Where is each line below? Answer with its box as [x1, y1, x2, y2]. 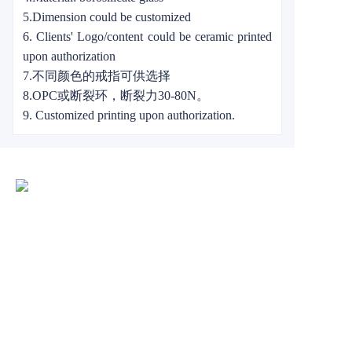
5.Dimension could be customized [23, 10, 191, 24]
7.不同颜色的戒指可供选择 [23, 69, 170, 82]
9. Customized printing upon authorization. [23, 108, 235, 122]
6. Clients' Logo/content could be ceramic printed [23, 30, 272, 43]
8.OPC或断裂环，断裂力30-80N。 [23, 89, 209, 102]
